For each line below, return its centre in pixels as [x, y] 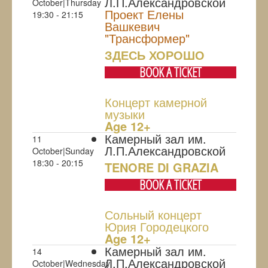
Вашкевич [132, 26]
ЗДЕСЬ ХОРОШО [154, 55]
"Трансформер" [147, 38]
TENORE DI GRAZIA [161, 167]
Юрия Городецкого [156, 227]
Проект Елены [144, 14]
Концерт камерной [156, 102]
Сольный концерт [153, 215]
